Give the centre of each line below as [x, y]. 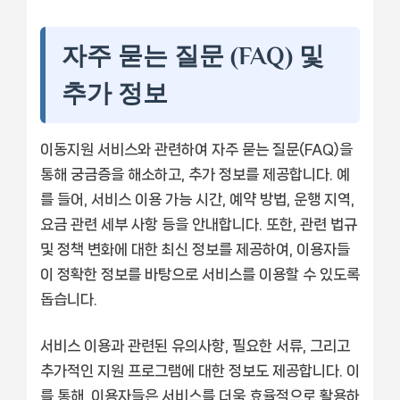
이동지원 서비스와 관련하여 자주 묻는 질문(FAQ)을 [196, 149]
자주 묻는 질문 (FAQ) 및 [193, 55]
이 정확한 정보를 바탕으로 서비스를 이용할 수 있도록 [200, 274]
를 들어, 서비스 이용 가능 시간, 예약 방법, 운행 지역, [197, 199]
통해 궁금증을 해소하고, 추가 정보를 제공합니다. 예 [195, 174]
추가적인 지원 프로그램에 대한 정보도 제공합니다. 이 [200, 370]
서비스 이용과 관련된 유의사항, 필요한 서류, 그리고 [195, 345]
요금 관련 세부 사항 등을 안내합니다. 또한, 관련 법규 [199, 224]
